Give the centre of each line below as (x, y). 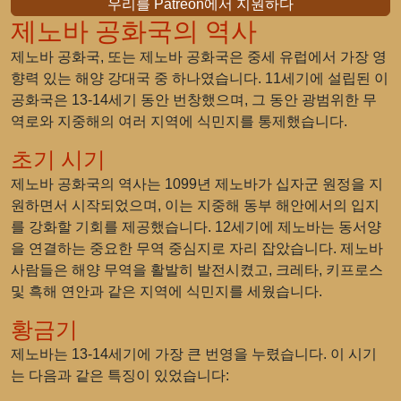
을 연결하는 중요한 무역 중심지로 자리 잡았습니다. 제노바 (197, 248)
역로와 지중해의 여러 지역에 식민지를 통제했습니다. (179, 121)
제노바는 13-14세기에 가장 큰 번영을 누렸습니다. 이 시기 (194, 354)
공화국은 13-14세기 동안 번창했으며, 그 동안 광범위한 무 (194, 100)
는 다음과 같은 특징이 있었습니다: (120, 375)
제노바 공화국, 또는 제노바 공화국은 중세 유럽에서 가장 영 (199, 57)
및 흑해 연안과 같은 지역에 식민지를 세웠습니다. (166, 291)
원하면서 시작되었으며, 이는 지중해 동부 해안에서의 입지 (195, 205)
